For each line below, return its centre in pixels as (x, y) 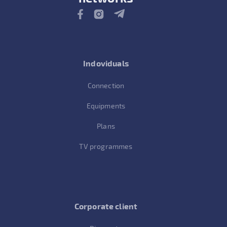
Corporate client (106, 206)
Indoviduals (106, 63)
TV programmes (106, 146)
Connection (106, 85)
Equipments (106, 105)
